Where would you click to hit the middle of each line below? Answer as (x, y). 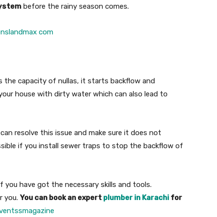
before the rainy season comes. (75, 6)
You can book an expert (62, 198)
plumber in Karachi (136, 198)
